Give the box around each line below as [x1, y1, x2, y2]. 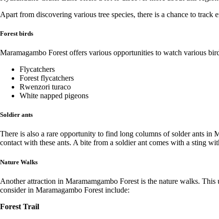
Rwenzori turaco [20, 82, 71, 91]
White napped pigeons [20, 91, 88, 100]
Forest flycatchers [20, 73, 74, 82]
